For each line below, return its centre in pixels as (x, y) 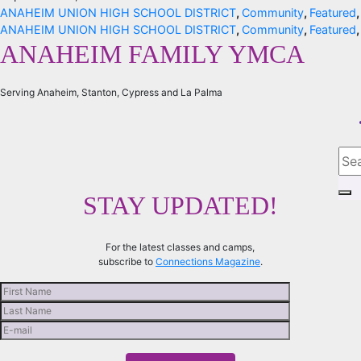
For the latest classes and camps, (180, 247)
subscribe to (127, 261)
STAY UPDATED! (180, 205)
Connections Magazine (207, 261)
